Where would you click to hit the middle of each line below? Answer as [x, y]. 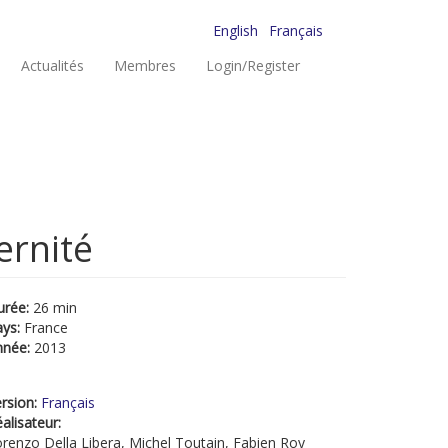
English [235, 30]
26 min [55, 307]
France [46, 327]
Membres [145, 65]
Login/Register [253, 65]
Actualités [52, 65]
